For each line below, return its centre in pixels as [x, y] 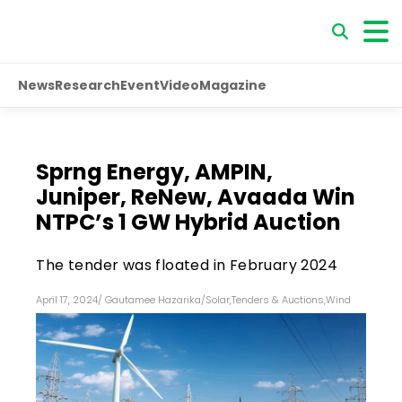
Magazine [233, 85]
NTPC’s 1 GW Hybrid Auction [189, 222]
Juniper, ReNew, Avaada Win [196, 197]
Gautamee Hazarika [153, 299]
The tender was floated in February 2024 [187, 265]
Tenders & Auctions [278, 299]
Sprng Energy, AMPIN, [155, 171]
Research [87, 85]
